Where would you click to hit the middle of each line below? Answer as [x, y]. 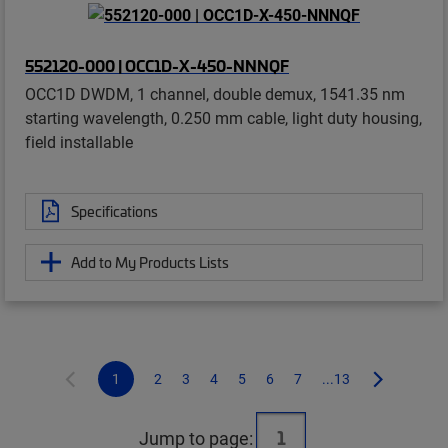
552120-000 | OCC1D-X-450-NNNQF [157, 64]
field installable [79, 141]
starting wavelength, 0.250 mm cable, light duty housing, [223, 117]
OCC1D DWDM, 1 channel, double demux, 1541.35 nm [215, 93]
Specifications [114, 210]
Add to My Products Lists [150, 261]
